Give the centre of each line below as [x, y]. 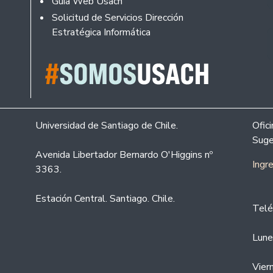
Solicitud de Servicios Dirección [117, 17]
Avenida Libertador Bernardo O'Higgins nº [124, 154]
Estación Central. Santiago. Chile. [105, 198]
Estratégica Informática [101, 32]
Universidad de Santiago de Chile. [107, 125]
